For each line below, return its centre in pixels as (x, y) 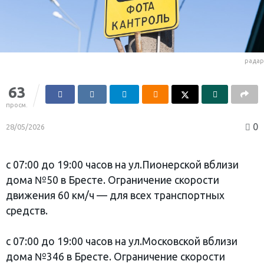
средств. (27, 210)
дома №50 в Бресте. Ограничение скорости (113, 180)
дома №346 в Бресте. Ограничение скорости (115, 256)
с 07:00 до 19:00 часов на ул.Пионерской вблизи (122, 164)
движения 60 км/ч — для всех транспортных (115, 195)
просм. (17, 105)
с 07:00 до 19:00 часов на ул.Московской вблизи (122, 241)
